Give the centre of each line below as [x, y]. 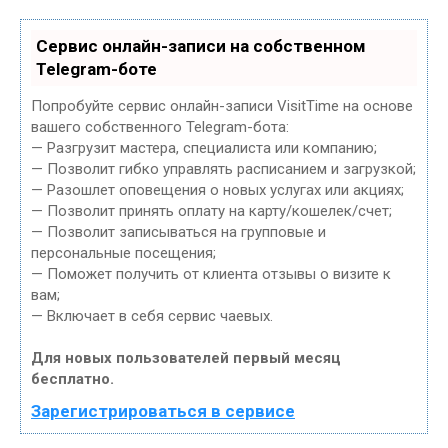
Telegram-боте [96, 69]
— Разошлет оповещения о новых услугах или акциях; [217, 190]
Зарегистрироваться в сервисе [163, 411]
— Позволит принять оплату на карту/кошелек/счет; [211, 211]
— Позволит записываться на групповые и [178, 232]
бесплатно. [72, 379]
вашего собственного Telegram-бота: [160, 127]
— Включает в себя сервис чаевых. [152, 316]
